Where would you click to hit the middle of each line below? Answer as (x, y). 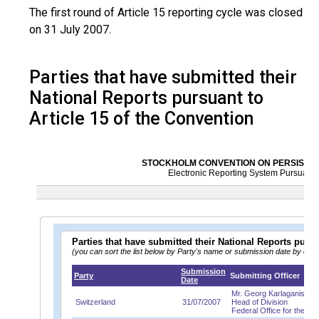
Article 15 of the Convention (141, 119)
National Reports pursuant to (146, 98)
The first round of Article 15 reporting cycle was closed (166, 12)
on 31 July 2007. (70, 30)
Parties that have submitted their (163, 77)
